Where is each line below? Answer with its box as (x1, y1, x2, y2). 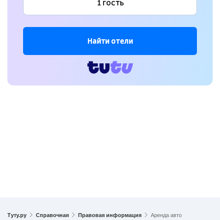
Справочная (36, 212, 69, 218)
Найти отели (87, 37, 133, 46)
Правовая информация (78, 212, 141, 218)
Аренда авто (151, 212, 182, 218)
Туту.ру (7, 212, 27, 218)
